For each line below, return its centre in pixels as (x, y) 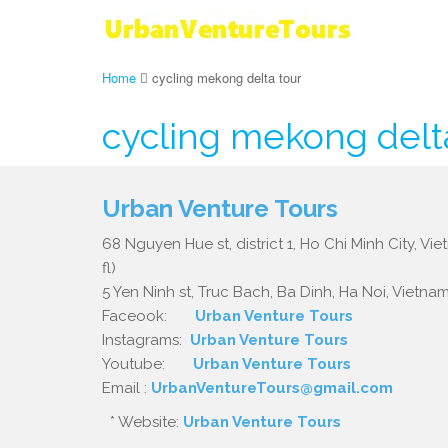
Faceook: (148, 316)
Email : (126, 388)
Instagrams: (146, 340)
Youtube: (147, 364)
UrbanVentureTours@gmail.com (272, 388)
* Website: (142, 422)
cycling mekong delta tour (226, 77)
